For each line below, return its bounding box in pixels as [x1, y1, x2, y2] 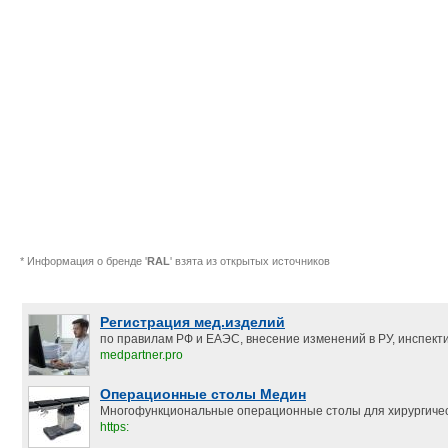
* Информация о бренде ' [20, 255, 147, 267]
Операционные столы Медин [100, 386, 306, 402]
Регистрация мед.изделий [100, 314, 285, 330]
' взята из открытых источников [170, 255, 330, 267]
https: [100, 420, 129, 434]
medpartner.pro [100, 348, 183, 362]
